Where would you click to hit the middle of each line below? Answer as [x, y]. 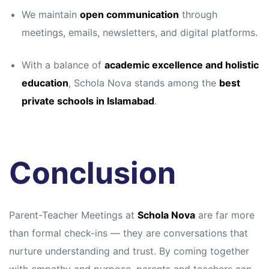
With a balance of [63, 65]
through [198, 15]
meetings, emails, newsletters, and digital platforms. [139, 33]
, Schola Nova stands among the [144, 83]
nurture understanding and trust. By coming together [129, 251]
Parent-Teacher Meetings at [73, 215]
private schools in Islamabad [88, 101]
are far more [225, 215]
